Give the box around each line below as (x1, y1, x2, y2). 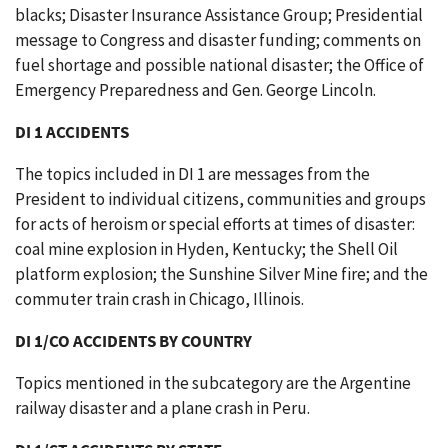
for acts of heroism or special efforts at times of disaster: (15, 213, 415, 235)
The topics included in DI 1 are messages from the (15, 163, 370, 185)
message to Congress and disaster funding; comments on (15, 29, 421, 51)
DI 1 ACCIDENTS (15, 121, 129, 143)
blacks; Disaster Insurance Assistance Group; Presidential (15, 4, 423, 26)
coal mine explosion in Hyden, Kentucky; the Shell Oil (15, 238, 398, 260)
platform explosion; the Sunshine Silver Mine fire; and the (15, 263, 428, 285)
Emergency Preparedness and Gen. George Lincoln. (15, 79, 376, 101)
